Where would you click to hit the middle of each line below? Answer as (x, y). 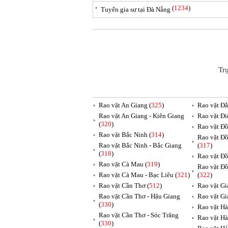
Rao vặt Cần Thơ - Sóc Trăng (139, 215)
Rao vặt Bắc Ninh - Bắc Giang (140, 145)
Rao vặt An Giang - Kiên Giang (141, 116)
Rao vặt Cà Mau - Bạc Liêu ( (138, 175)
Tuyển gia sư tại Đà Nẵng (136, 9)
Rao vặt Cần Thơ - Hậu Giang (139, 196)
